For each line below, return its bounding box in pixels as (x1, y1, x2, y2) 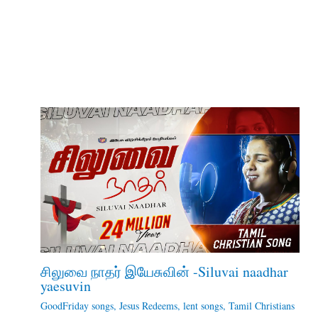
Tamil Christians (228, 298, 295, 312)
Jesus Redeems (119, 298, 177, 312)
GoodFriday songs (40, 298, 114, 312)
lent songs (182, 298, 223, 312)
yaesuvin (40, 275, 91, 295)
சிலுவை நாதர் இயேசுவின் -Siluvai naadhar (40, 261, 288, 281)
